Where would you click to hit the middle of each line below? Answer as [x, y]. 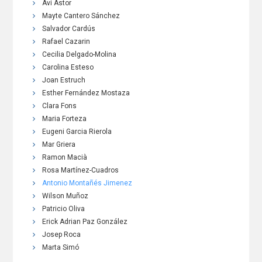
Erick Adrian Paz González [85, 222]
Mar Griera [59, 145]
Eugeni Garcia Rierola [77, 132]
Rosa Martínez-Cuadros [81, 170]
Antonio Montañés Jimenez [87, 183]
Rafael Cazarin [66, 42]
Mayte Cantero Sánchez [81, 16]
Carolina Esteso [68, 68]
